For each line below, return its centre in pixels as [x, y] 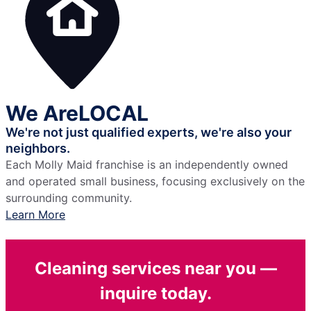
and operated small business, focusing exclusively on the [155, 182]
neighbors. [38, 149]
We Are [42, 114]
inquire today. [155, 294]
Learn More [35, 215]
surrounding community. [69, 198]
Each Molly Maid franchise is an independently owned [147, 165]
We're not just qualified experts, [103, 133]
